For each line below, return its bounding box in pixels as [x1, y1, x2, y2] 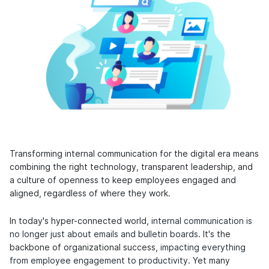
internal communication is [151, 216, 252, 226]
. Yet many [188, 256, 230, 266]
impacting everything [160, 243, 246, 253]
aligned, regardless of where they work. [10, 189, 171, 199]
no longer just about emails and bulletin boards [10, 229, 198, 240]
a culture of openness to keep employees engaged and [10, 175, 236, 186]
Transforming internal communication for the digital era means [10, 149, 259, 159]
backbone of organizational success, [10, 243, 160, 253]
